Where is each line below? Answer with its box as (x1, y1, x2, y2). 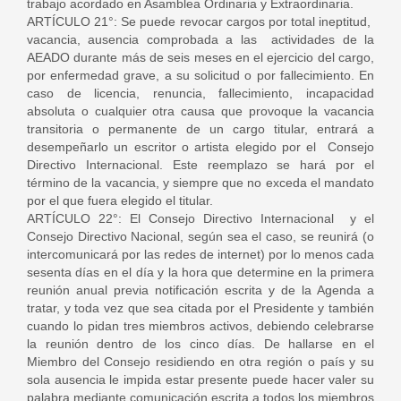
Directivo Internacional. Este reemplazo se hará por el (27, 158, 374, 172)
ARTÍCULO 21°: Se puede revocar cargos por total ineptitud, (27, 14, 374, 29)
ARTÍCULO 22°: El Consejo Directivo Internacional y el (27, 211, 374, 226)
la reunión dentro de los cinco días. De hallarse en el (27, 337, 374, 351)
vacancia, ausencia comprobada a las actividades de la (27, 32, 374, 47)
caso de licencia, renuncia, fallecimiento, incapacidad (27, 86, 374, 100)
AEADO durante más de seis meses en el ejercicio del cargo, (27, 50, 374, 64)
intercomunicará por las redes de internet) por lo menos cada (27, 247, 374, 261)
